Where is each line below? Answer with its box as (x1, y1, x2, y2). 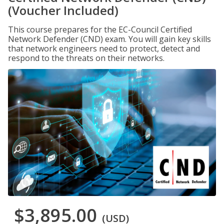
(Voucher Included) (8, 2, 118, 18)
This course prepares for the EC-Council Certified (8, 24, 192, 35)
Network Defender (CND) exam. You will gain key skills (8, 33, 211, 44)
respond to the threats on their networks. (8, 52, 164, 63)
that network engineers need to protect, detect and (8, 43, 200, 54)
